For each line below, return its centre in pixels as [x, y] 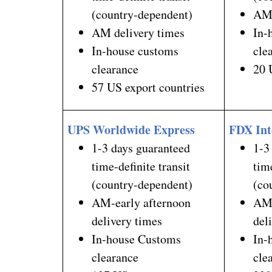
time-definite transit [141, 166]
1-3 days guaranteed [141, 148]
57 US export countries [148, 87]
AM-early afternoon [141, 202]
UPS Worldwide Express [131, 129]
